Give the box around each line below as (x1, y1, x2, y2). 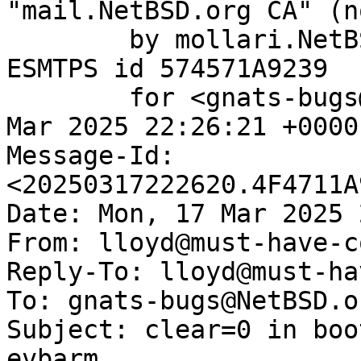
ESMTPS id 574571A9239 (6, 54, 328, 84)
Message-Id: (6, 141, 175, 171)
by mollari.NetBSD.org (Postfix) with (6, 25, 129, 55)
